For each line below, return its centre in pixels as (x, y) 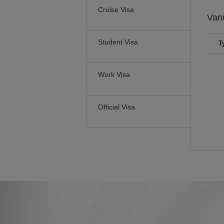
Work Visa (114, 74)
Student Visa (118, 42)
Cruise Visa (116, 9)
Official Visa (116, 107)
